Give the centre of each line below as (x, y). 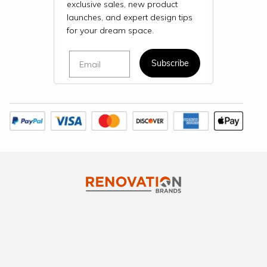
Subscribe (170, 64)
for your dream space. (110, 31)
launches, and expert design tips (130, 18)
